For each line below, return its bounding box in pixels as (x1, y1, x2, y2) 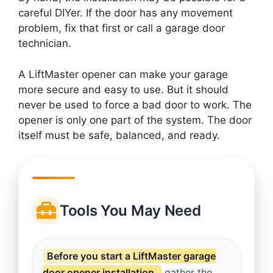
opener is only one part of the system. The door (18, 113, 252, 126)
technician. (18, 37, 71, 50)
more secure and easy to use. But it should (18, 83, 229, 96)
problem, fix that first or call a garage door (18, 22, 225, 35)
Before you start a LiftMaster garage (46, 249, 216, 262)
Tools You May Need (59, 201, 201, 219)
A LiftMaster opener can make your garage (18, 68, 228, 80)
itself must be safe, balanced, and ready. (18, 129, 220, 141)
